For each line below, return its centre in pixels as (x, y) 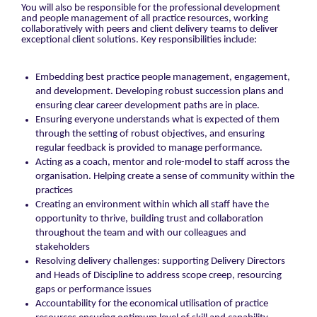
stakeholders (63, 248)
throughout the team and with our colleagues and (141, 234)
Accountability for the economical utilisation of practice (152, 304)
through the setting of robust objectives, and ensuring (150, 134)
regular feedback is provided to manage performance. (149, 149)
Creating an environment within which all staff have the (152, 205)
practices (54, 191)
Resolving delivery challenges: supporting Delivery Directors (160, 262)
